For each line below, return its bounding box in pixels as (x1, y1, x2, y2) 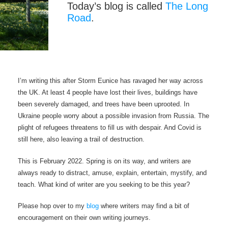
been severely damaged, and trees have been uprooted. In (18, 100, 190, 108)
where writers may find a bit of (99, 202, 190, 210)
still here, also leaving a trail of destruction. (18, 135, 145, 144)
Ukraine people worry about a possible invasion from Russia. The (18, 112, 210, 120)
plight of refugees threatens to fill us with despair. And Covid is (18, 124, 202, 132)
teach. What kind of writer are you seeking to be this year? (18, 180, 190, 188)
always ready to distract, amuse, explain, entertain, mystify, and (18, 168, 207, 177)
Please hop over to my (18, 202, 85, 210)
